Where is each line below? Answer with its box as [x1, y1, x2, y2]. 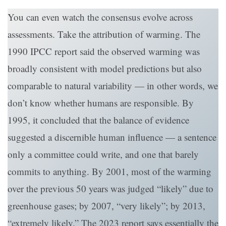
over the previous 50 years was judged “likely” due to [8, 182, 213, 195]
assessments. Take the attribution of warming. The [8, 28, 200, 41]
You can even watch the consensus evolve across [8, 11, 193, 24]
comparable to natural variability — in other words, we [8, 79, 218, 92]
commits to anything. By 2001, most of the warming [8, 165, 211, 178]
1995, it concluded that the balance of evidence [8, 114, 189, 127]
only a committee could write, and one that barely [8, 148, 199, 161]
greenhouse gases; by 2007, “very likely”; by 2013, [8, 199, 205, 212]
